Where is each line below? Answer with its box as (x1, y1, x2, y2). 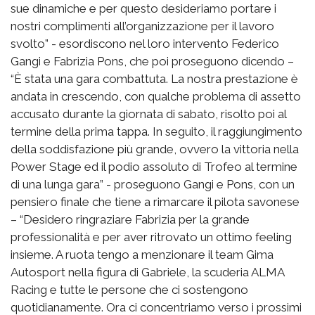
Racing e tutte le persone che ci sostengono (11, 282, 248, 297)
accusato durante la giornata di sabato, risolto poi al (11, 106, 286, 121)
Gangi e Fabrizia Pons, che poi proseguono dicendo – (11, 53, 294, 68)
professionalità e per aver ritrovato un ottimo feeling (11, 229, 292, 244)
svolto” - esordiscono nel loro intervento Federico (11, 36, 279, 51)
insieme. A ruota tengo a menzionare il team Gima (11, 247, 274, 262)
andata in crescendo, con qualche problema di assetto (11, 89, 301, 103)
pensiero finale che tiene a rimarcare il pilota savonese (11, 194, 300, 209)
